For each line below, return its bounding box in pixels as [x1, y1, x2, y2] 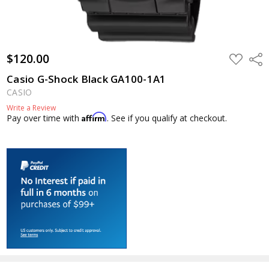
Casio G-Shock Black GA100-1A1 [7, 71, 166, 86]
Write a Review [7, 102, 56, 113]
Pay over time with [7, 112, 82, 124]
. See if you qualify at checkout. [107, 112, 228, 124]
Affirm [82, 111, 107, 122]
